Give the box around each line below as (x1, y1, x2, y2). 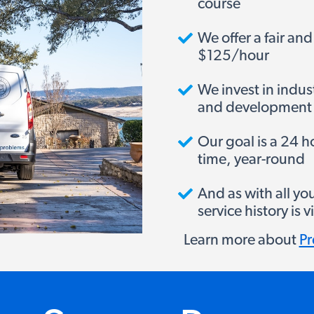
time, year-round (197, 151, 305, 167)
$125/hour (197, 48, 269, 63)
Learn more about (183, 232, 299, 247)
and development (197, 100, 312, 115)
